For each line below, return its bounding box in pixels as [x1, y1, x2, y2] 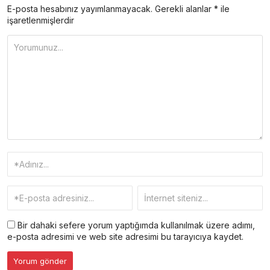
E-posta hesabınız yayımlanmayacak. [7, 3, 152, 14]
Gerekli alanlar [155, 3, 214, 14]
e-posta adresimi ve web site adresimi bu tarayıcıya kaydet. [7, 231, 243, 242]
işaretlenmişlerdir [7, 14, 74, 25]
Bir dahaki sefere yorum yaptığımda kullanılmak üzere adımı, [15, 219, 255, 230]
